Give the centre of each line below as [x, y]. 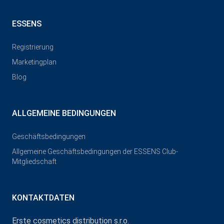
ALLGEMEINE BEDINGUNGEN [64, 113]
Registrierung [33, 47]
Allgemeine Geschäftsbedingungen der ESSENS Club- [95, 152]
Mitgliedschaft [34, 162]
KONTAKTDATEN [43, 198]
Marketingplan [34, 62]
